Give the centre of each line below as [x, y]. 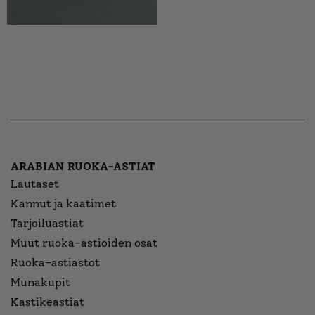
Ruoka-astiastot [55, 263]
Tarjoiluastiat [47, 224]
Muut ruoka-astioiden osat [84, 243]
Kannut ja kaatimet [63, 204]
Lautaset [35, 184]
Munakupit [40, 283]
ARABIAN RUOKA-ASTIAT [83, 167]
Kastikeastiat [47, 302]
